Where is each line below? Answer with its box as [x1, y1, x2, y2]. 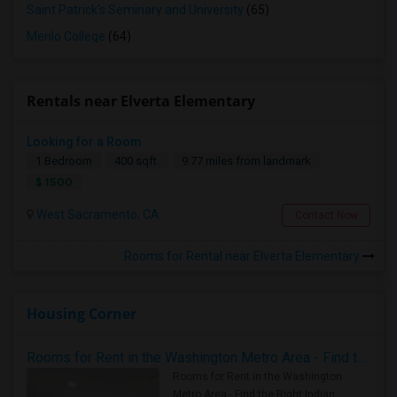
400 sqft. [114, 154, 160, 167]
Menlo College [27, 29, 105, 43]
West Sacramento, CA [34, 207, 160, 222]
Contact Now [294, 209, 358, 222]
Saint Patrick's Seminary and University [27, 3, 244, 17]
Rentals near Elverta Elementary [27, 91, 255, 111]
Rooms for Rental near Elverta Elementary [124, 249, 362, 263]
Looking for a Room [27, 135, 142, 149]
